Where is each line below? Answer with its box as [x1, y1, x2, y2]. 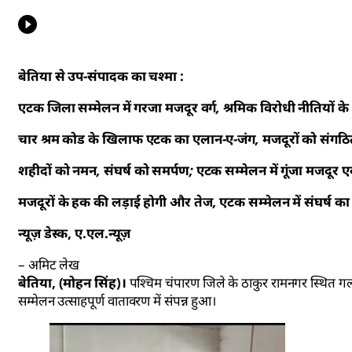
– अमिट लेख [18, 255, 80, 274]
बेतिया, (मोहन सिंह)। [18, 273, 126, 292]
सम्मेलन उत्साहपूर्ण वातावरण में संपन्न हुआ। [18, 291, 217, 310]
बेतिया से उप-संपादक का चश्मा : [18, 67, 187, 86]
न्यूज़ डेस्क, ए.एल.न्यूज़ [18, 224, 131, 243]
